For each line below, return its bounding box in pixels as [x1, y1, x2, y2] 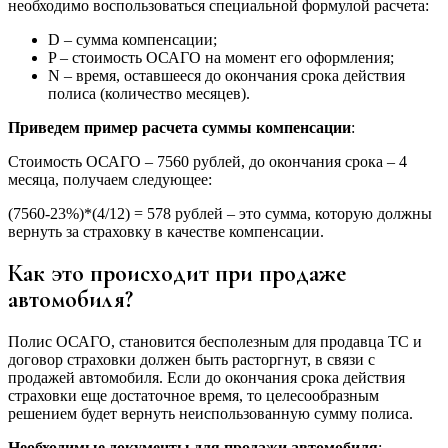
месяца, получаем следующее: [8, 170, 212, 188]
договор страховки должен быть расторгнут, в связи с [8, 350, 375, 368]
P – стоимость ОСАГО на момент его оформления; [48, 48, 394, 66]
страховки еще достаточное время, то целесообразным [8, 386, 379, 404]
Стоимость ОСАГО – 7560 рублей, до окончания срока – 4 [8, 152, 407, 170]
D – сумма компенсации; [48, 30, 217, 48]
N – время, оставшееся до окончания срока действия [48, 66, 405, 84]
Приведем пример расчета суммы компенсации [8, 118, 351, 136]
